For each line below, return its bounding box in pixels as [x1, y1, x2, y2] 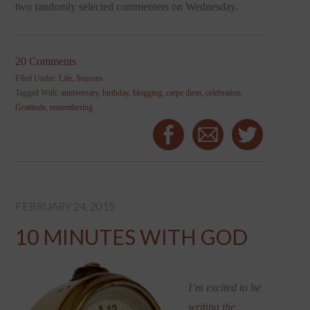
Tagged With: [15, 87, 62, 98]
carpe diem [166, 87, 202, 98]
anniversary [61, 87, 99, 98]
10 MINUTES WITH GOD [15, 224, 248, 249]
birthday [102, 87, 129, 98]
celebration [206, 87, 241, 98]
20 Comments [15, 55, 77, 67]
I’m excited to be [188, 281, 262, 293]
